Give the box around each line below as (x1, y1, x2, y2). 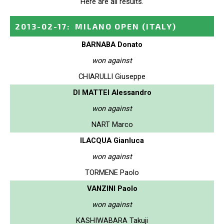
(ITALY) (142, 21, 176, 31)
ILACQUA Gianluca (80, 135, 144, 145)
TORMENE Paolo (85, 167, 139, 177)
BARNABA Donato (81, 39, 142, 49)
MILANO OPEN (75, 21, 139, 31)
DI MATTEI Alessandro (72, 87, 151, 97)
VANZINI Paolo (86, 183, 137, 193)
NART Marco (91, 119, 133, 129)
